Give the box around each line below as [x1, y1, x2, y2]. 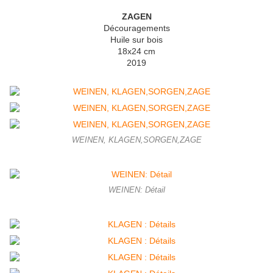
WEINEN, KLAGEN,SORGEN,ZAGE [71, 136, 202, 145]
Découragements [103, 23, 170, 34]
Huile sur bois [110, 35, 163, 45]
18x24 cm [118, 46, 155, 57]
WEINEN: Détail [108, 186, 165, 195]
